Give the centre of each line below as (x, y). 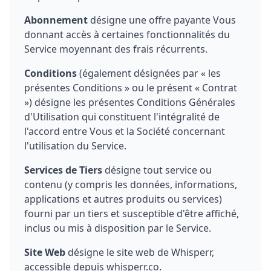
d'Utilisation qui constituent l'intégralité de (122, 117)
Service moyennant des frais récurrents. (116, 49)
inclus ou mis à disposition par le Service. (118, 228)
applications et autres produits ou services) (123, 199)
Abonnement (56, 20)
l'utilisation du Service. (75, 146)
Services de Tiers (63, 170)
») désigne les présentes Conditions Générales (130, 102)
